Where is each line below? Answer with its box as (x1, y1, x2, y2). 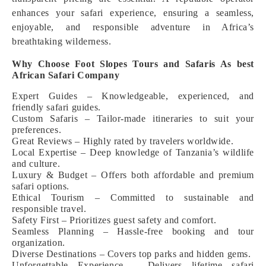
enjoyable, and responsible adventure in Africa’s (12, 22, 254, 32)
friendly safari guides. (12, 102, 101, 112)
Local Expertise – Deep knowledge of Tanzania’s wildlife (12, 147, 254, 157)
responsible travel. (12, 204, 87, 214)
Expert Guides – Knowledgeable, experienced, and (12, 91, 254, 101)
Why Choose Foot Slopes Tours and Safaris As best (12, 59, 254, 69)
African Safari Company (12, 70, 120, 80)
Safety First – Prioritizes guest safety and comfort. (12, 215, 217, 225)
